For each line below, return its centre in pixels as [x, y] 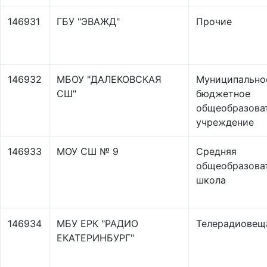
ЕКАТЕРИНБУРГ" [95, 238]
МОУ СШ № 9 [88, 151]
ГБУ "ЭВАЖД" [88, 21]
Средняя [216, 151]
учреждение [225, 122]
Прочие [214, 21]
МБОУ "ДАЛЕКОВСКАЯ [109, 79]
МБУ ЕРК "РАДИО [97, 223]
